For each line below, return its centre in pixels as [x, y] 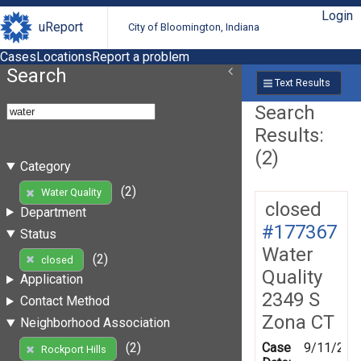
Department [53, 212]
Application [51, 280]
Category [45, 166]
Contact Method [64, 301]
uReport [61, 27]
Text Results [302, 83]
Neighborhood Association [95, 323]
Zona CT [298, 322]
